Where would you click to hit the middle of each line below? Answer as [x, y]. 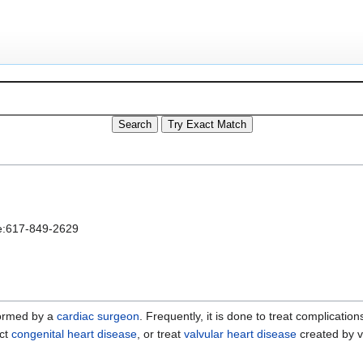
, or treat [160, 333]
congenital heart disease [74, 333]
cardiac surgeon [98, 316]
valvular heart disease [240, 333]
